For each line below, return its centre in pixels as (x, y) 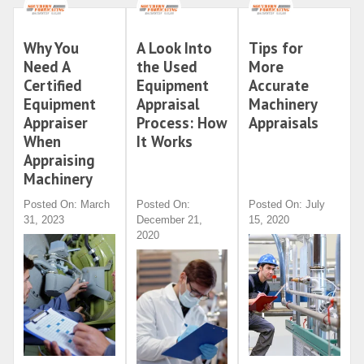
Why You (51, 48)
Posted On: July (287, 205)
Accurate (279, 86)
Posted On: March (67, 205)
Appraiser (56, 123)
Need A (47, 67)
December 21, (169, 220)
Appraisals (284, 123)
